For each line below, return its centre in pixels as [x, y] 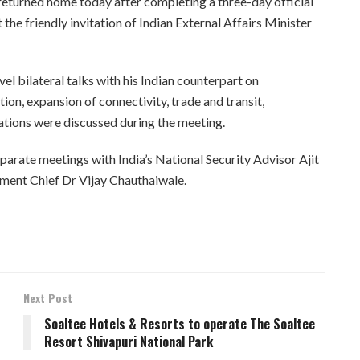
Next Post [48, 298]
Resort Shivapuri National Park [129, 342]
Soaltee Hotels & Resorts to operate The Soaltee [180, 324]
